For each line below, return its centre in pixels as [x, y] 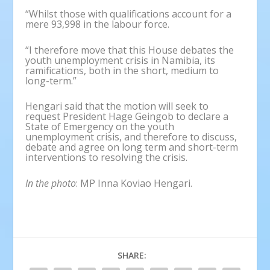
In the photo [51, 183]
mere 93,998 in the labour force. [98, 24]
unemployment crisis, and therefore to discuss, [131, 137]
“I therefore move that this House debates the [130, 50]
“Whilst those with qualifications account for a [129, 14]
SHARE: [132, 255]
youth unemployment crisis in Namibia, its [121, 60]
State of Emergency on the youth [100, 127]
